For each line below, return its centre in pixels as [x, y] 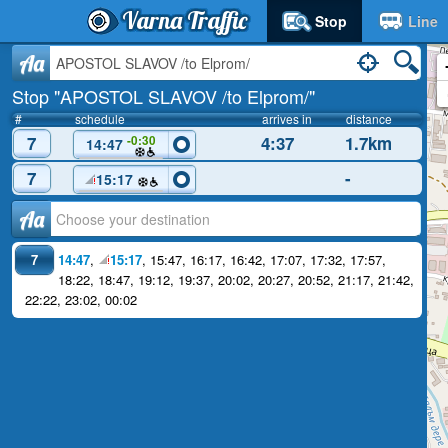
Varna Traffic [184, 20]
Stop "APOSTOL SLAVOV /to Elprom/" [163, 96]
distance [368, 118]
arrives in [286, 118]
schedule [99, 118]
